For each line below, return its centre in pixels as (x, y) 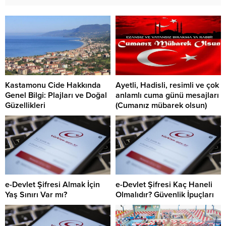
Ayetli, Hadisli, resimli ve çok (167, 85)
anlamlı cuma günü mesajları (167, 95)
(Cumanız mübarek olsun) (161, 105)
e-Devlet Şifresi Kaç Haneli (164, 185)
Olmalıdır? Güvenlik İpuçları (165, 195)
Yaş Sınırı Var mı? (36, 195)
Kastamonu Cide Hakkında (53, 85)
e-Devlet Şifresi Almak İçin (52, 185)
